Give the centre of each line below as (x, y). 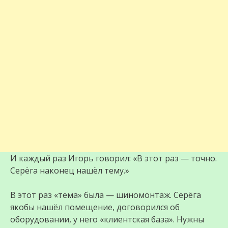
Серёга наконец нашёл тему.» (70, 171)
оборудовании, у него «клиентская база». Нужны (107, 220)
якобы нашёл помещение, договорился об (95, 207)
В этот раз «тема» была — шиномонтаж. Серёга (106, 195)
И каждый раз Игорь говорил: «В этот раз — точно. (113, 159)
